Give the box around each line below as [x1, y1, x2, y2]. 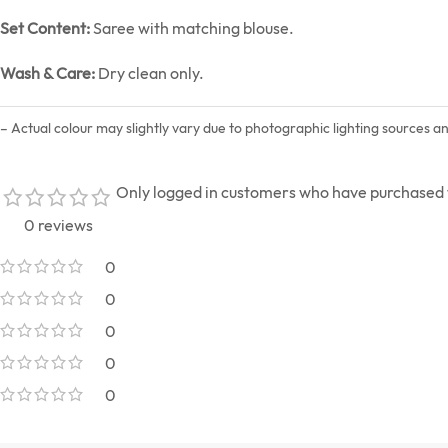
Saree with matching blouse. [90, 17, 294, 38]
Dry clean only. [95, 62, 204, 83]
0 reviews [23, 214, 93, 235]
